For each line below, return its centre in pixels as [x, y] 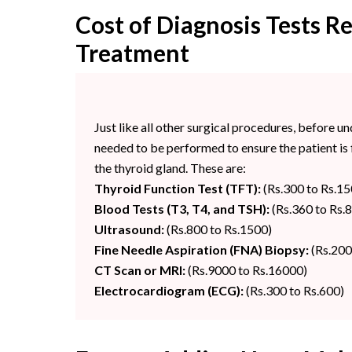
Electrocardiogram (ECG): [169, 291]
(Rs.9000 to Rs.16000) [246, 270]
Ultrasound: [129, 229]
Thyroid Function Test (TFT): [178, 189]
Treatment [132, 53]
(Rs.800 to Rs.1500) [218, 229]
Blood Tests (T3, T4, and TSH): [182, 209]
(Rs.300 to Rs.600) [294, 291]
